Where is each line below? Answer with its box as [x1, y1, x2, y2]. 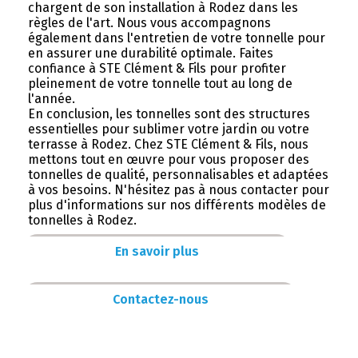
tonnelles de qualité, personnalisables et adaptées [27, 166, 328, 182]
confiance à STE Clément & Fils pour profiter [27, 60, 286, 76]
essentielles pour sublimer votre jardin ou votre [27, 121, 309, 137]
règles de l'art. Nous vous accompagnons [27, 14, 271, 30]
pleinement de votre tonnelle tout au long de [27, 75, 292, 91]
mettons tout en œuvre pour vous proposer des [27, 151, 309, 167]
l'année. [27, 90, 75, 106]
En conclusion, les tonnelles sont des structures [27, 105, 310, 121]
